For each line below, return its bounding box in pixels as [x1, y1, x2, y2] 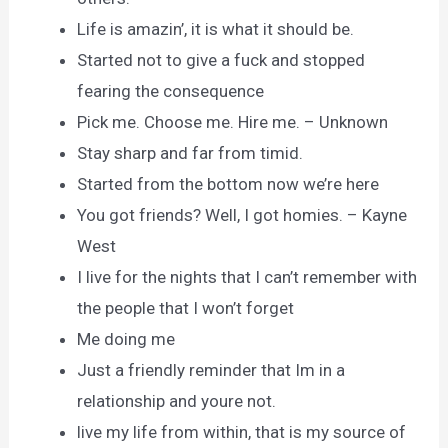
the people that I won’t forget [77, 298, 295, 319]
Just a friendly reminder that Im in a [77, 360, 346, 381]
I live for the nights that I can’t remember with [77, 267, 418, 288]
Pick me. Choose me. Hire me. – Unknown [77, 112, 389, 133]
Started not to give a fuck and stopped [77, 50, 366, 71]
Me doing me [77, 329, 176, 350]
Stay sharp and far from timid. [77, 143, 304, 164]
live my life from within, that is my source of [77, 422, 407, 443]
